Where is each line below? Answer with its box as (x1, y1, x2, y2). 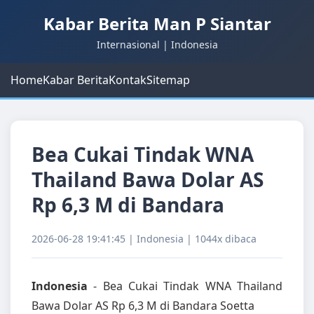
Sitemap (146, 72, 190, 88)
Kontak (109, 72, 146, 88)
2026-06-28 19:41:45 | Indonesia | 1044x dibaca (32, 232, 257, 245)
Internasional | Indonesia (96, 38, 218, 51)
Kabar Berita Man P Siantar (43, 12, 271, 35)
